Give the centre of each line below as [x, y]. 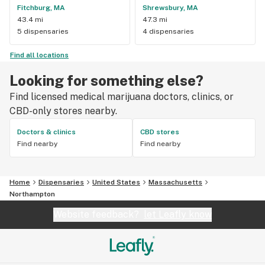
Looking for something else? [106, 80]
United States [116, 182]
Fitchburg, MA [41, 7]
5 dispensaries [43, 31]
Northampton [32, 194]
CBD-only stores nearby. [63, 111]
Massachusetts [175, 182]
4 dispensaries [168, 31]
